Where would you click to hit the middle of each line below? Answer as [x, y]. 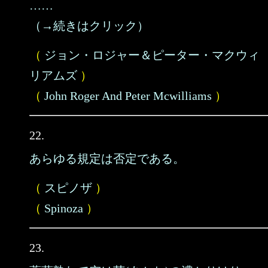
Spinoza [64, 208]
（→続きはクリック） [89, 26]
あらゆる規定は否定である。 [107, 159]
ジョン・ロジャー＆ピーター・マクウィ [152, 55]
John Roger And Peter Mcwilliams [128, 96]
